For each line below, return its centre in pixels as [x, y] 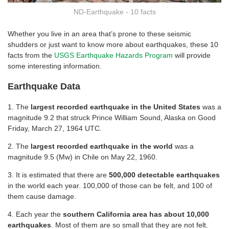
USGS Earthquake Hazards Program [114, 55]
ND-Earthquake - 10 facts [114, 12]
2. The [19, 146]
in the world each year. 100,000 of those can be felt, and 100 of [110, 186]
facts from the [31, 55]
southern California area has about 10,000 [136, 214]
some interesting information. [55, 66]
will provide [193, 55]
